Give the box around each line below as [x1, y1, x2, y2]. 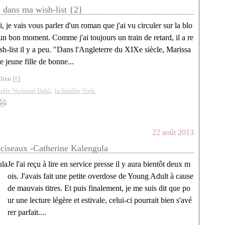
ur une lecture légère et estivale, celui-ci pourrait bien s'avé [8, 196, 192, 204]
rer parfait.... [8, 208, 46, 216]
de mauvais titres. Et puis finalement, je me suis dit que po [8, 184, 190, 192]
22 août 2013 [152, 128, 194, 137]
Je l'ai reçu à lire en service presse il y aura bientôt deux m [8, 160, 190, 168]
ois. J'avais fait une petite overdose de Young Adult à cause [8, 172, 193, 180]
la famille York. [55, 87, 96, 94]
